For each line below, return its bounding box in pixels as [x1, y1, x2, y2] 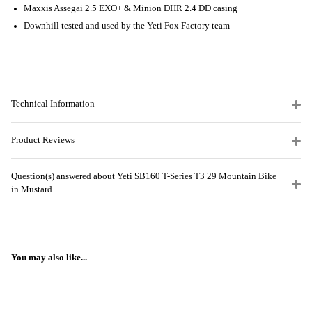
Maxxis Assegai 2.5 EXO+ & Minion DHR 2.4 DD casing [24, 3, 237, 13]
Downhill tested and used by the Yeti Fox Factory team [24, 20, 230, 31]
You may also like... [11, 252, 87, 263]
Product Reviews [11, 134, 75, 145]
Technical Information [11, 98, 95, 109]
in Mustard [11, 184, 52, 194]
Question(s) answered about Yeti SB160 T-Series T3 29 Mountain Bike [11, 171, 276, 181]
